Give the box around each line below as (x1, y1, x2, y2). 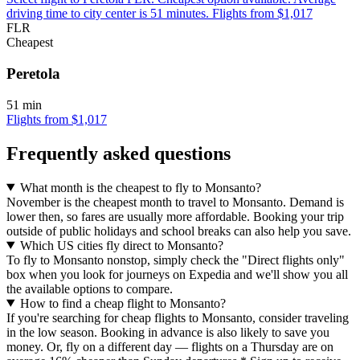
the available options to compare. (6, 281, 173, 296)
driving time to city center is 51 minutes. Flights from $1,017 (6, 6, 313, 21)
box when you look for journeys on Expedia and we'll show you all (6, 267, 348, 281)
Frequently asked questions (6, 142, 231, 164)
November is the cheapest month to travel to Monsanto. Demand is (6, 194, 344, 209)
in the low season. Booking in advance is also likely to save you (6, 325, 329, 339)
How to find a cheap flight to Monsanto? (19, 296, 226, 310)
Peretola (6, 65, 60, 83)
